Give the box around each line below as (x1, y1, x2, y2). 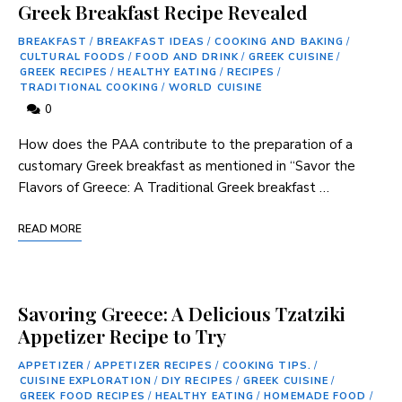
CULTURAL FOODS (20, 49, 127, 64)
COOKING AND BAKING (214, 34, 345, 48)
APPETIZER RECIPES (93, 358, 213, 372)
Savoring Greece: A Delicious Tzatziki (18, 300, 345, 326)
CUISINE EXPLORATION (20, 373, 152, 388)
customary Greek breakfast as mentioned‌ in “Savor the (18, 156, 355, 175)
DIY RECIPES (161, 373, 234, 388)
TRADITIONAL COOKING (20, 80, 159, 94)
